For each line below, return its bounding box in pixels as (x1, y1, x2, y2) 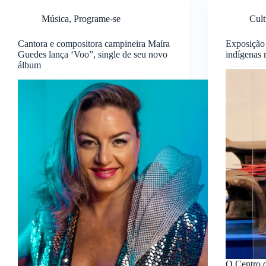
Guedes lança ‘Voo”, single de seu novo (18, 49, 167, 59)
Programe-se (74, 13, 121, 24)
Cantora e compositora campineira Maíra (18, 38, 170, 49)
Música (42, 13, 69, 24)
